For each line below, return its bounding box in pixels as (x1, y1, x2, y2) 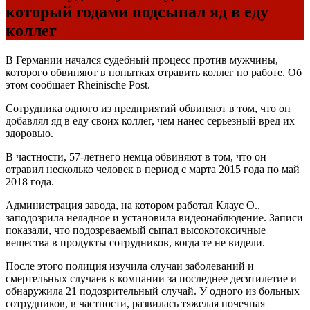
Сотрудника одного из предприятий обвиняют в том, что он (6, 102, 291, 114)
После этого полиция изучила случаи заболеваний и (6, 259, 254, 272)
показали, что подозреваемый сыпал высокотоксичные (6, 224, 266, 236)
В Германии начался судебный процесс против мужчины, (6, 53, 278, 66)
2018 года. (6, 175, 54, 188)
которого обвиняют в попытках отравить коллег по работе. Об (6, 66, 302, 78)
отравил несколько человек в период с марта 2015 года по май (6, 163, 300, 175)
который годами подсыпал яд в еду (6, 3, 268, 21)
